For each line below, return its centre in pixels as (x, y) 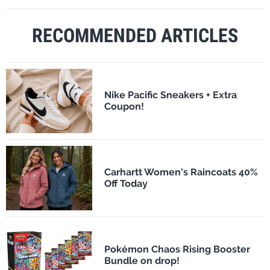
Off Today (126, 184)
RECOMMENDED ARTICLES (135, 35)
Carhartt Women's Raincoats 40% (181, 172)
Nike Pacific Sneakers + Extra (170, 95)
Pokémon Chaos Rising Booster (177, 250)
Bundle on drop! (142, 261)
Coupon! (124, 107)
